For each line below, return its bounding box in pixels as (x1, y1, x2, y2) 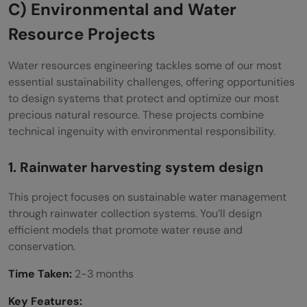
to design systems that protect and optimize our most (8, 91, 279, 106)
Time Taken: (8, 267, 72, 282)
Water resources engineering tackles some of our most (8, 58, 282, 73)
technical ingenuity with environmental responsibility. (8, 124, 275, 139)
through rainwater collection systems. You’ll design (8, 206, 262, 221)
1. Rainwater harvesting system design (8, 158, 263, 177)
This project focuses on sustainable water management (8, 190, 286, 205)
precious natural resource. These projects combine (8, 108, 264, 123)
